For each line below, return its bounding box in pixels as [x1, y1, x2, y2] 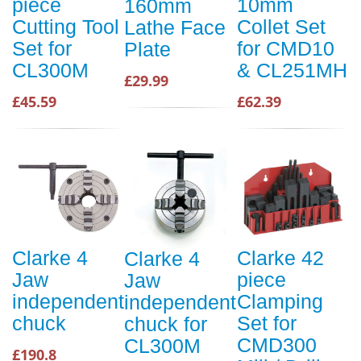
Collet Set [237, 15, 326, 39]
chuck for [124, 313, 207, 335]
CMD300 [237, 334, 317, 357]
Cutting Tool [12, 15, 119, 39]
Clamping [237, 290, 323, 313]
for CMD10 [237, 37, 334, 60]
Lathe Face [124, 16, 226, 39]
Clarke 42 [237, 247, 324, 270]
